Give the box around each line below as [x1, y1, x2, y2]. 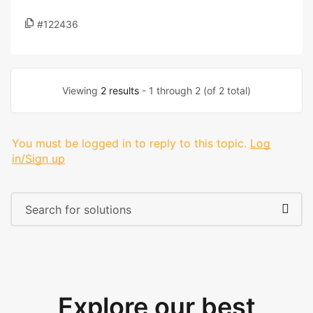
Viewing [62, 85, 101, 96]
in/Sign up [12, 152, 65, 166]
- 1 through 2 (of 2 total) [139, 85, 251, 96]
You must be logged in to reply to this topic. [12, 136, 247, 150]
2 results [101, 85, 139, 96]
